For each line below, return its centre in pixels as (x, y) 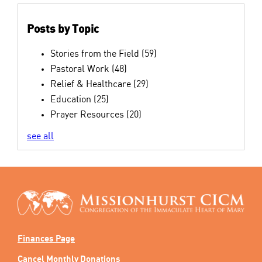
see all (40, 136)
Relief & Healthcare (92, 84)
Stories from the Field (96, 54)
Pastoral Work (81, 69)
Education (72, 99)
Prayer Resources (88, 114)
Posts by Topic (63, 29)
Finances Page (46, 239)
